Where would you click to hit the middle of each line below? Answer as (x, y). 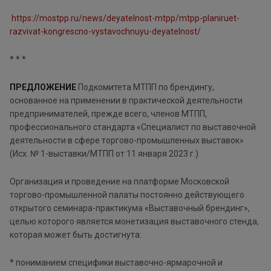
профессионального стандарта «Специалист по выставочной (133, 127)
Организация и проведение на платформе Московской (119, 181)
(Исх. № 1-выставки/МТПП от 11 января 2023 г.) (104, 153)
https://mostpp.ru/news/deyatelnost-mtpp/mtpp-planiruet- (126, 18)
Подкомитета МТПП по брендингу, (146, 87)
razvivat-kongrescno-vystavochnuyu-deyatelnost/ (105, 31)
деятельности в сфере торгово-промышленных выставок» (127, 140)
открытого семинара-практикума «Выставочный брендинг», (130, 208)
